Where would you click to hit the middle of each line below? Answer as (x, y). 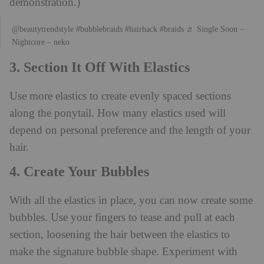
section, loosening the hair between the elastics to (120, 235)
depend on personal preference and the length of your (130, 131)
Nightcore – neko (41, 42)
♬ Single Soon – (215, 29)
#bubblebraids (99, 29)
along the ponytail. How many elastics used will (118, 113)
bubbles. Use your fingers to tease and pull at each (122, 218)
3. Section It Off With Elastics (100, 67)
